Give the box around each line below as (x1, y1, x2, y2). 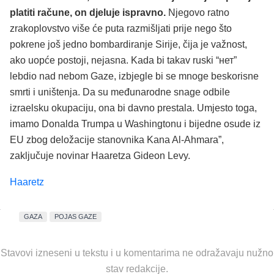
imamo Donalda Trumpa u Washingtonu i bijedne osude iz (10, 118, 261, 129)
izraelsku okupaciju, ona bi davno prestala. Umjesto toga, (10, 102, 257, 113)
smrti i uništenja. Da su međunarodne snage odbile (10, 86, 230, 97)
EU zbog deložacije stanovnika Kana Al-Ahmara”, (10, 134, 224, 145)
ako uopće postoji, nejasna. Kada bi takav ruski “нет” (10, 54, 237, 65)
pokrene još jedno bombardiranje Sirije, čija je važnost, (10, 39, 247, 50)
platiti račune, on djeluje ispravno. (10, 7, 166, 18)
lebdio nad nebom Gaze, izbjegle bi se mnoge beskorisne (10, 70, 259, 81)
